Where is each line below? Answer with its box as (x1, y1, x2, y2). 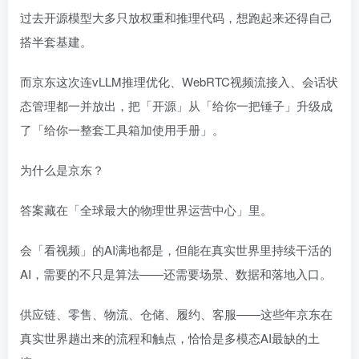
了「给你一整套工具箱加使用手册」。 (20, 120, 224, 138)
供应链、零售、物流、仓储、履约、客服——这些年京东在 (20, 305, 333, 322)
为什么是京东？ (20, 160, 104, 178)
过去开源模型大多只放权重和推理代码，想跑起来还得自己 (20, 8, 333, 26)
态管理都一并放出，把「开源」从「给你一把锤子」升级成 (20, 96, 333, 114)
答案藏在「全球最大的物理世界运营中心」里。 (20, 200, 272, 218)
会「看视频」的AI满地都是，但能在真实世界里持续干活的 (20, 240, 332, 258)
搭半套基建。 (20, 32, 92, 50)
